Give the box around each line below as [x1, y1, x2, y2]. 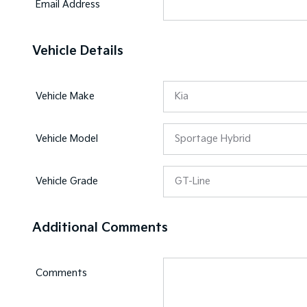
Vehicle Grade [36, 175, 98, 187]
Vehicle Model [36, 133, 98, 145]
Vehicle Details [32, 44, 123, 58]
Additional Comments [32, 221, 168, 235]
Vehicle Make [36, 90, 95, 102]
